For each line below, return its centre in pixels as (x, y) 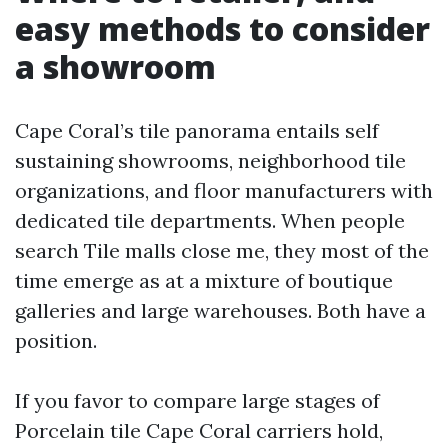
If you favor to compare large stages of (197, 400)
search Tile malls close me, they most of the (222, 250)
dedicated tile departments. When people (210, 220)
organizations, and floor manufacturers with (224, 190)
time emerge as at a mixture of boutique (204, 280)
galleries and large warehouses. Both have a (220, 310)
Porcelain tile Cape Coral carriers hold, (199, 430)
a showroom (115, 66)
